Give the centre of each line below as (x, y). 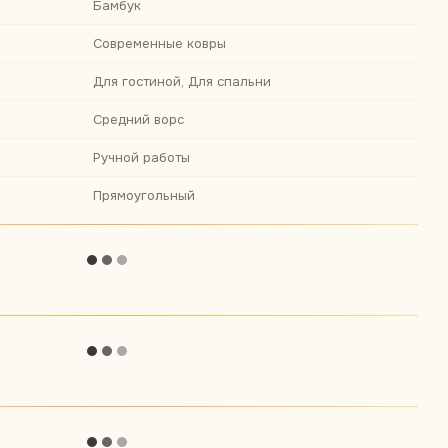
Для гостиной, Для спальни (182, 81)
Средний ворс (138, 119)
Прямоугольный (144, 195)
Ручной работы (141, 157)
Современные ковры (159, 43)
